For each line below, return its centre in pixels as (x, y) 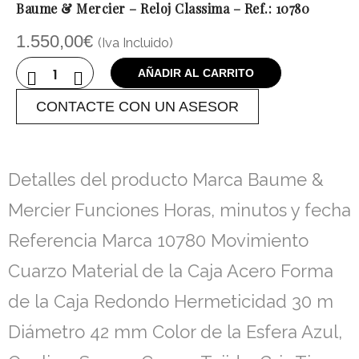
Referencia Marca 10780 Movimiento (158, 241)
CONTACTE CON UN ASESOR (137, 107)
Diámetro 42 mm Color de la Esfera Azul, (175, 332)
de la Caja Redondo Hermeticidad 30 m (171, 302)
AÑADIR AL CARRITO (196, 73)
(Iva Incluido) (135, 43)
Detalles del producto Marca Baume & (166, 180)
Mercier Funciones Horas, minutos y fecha (179, 210)
